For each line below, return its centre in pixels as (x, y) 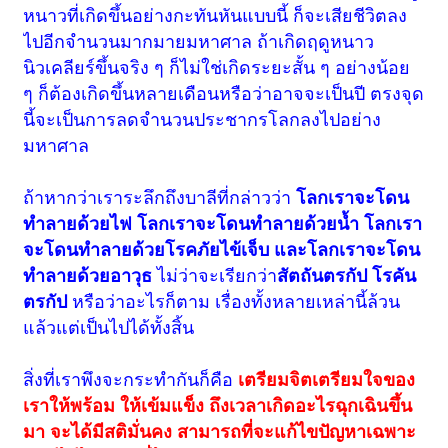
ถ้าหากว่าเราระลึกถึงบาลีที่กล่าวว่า (160, 198)
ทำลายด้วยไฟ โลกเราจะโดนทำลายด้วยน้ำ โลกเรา (223, 224)
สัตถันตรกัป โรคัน (347, 276)
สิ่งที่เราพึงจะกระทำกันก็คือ (131, 380)
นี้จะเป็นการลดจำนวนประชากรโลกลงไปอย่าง (202, 120)
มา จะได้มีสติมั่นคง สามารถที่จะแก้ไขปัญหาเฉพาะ (220, 432)
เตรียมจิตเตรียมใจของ (327, 380)
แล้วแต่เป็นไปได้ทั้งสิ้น (109, 328)
